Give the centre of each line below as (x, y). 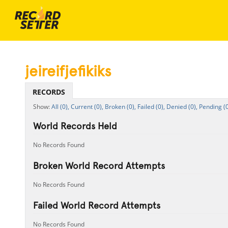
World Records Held (75, 126)
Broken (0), (120, 107)
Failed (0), (151, 107)
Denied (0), (182, 107)
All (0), (60, 107)
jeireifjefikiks (68, 71)
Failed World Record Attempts (96, 205)
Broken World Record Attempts (99, 166)
